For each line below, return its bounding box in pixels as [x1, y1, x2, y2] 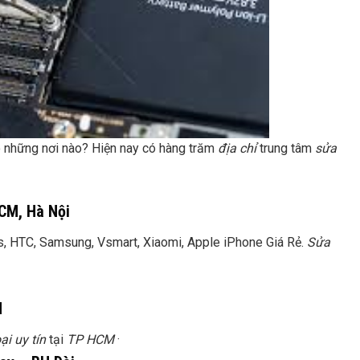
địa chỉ [218, 141, 256, 157]
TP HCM [67, 332, 114, 348]
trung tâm [256, 141, 315, 157]
